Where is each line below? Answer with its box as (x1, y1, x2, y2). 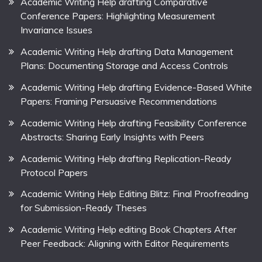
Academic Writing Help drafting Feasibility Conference (20, 116, 247, 129)
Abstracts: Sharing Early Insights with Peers (20, 130, 204, 143)
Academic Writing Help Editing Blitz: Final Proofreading (20, 188, 249, 200)
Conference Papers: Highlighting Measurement (20, 10, 215, 22)
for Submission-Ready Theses (20, 202, 147, 214)
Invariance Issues (20, 24, 92, 36)
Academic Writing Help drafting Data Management (20, 46, 233, 58)
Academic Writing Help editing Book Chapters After (20, 223, 236, 236)
